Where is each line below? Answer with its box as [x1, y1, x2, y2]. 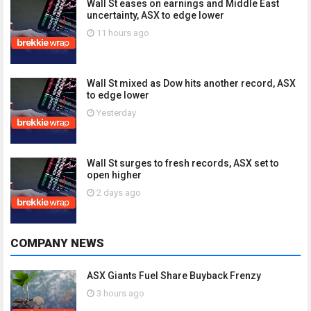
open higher [87, 169, 142, 180]
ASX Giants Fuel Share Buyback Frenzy [87, 270, 261, 281]
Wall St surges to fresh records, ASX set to [87, 158, 279, 169]
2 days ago [94, 187, 141, 198]
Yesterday [94, 108, 136, 118]
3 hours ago [94, 288, 144, 299]
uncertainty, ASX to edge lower [87, 10, 224, 21]
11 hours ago [94, 28, 149, 38]
